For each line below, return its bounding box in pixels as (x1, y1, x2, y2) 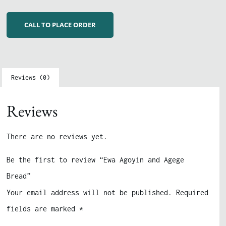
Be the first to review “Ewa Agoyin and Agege (7, 155, 185, 164)
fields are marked (7, 204, 80, 213)
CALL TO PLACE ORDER (24, 20, 96, 29)
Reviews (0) (11, 73, 50, 81)
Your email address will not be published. (7, 188, 173, 197)
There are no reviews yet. (7, 132, 108, 141)
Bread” (7, 172, 31, 181)
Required (176, 188, 209, 197)
